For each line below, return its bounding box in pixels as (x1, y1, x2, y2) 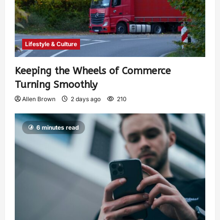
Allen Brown (22, 95, 55, 103)
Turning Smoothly (15, 79, 97, 91)
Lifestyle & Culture (25, 40, 77, 48)
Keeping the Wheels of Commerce (15, 65, 171, 77)
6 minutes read (36, 124, 79, 132)
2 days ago (69, 95, 102, 103)
